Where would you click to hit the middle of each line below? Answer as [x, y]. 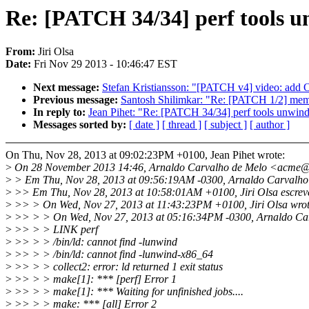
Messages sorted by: [81, 125]
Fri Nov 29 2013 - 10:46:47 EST [106, 64]
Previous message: [77, 100]
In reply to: [61, 112]
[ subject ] [226, 125]
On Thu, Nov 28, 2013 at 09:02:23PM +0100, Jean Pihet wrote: [145, 155]
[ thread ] [182, 125]
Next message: [68, 88]
